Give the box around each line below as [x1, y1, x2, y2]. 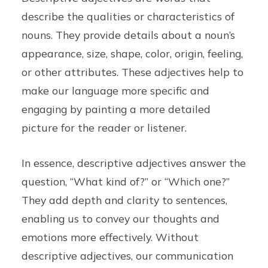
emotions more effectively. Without [22, 230, 199, 244]
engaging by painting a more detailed [22, 102, 211, 116]
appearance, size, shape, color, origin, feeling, [22, 47, 243, 60]
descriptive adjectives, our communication [22, 249, 234, 263]
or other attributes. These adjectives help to [22, 65, 244, 79]
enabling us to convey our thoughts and [22, 212, 220, 226]
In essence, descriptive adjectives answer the [22, 156, 246, 170]
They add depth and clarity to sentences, [22, 193, 228, 207]
